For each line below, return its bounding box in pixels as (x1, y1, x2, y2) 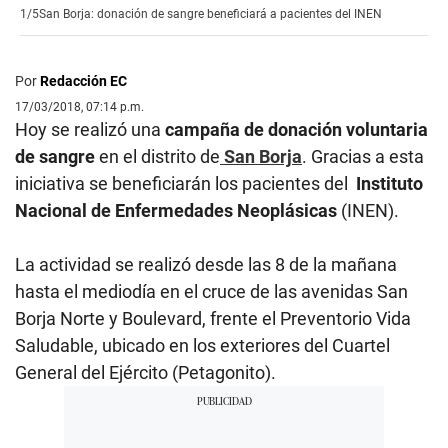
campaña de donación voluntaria (165, 119, 428, 141)
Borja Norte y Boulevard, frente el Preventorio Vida (15, 308, 411, 330)
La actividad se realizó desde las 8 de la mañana (15, 254, 397, 276)
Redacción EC (40, 73, 127, 90)
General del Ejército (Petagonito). (15, 362, 276, 384)
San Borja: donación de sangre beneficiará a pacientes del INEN (39, 7, 382, 22)
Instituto (356, 173, 423, 195)
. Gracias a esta (302, 146, 424, 168)
